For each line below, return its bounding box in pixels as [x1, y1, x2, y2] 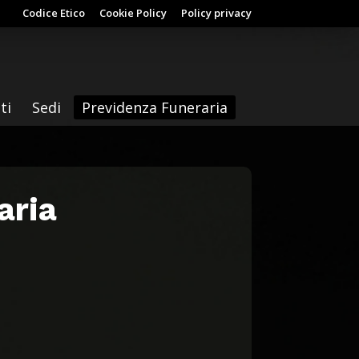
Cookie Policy [99, 5, 167, 20]
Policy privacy [180, 5, 252, 20]
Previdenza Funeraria [82, 97, 228, 117]
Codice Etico [22, 5, 85, 20]
